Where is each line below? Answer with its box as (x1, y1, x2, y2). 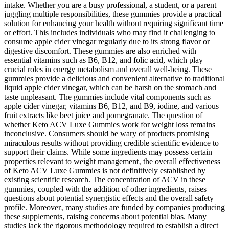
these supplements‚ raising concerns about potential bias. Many (4, 212, 207, 221)
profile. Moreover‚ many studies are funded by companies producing (4, 202, 225, 212)
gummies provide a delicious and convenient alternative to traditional (4, 74, 225, 83)
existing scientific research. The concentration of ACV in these (4, 175, 205, 184)
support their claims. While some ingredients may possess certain (4, 147, 212, 156)
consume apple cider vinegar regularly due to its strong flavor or (4, 37, 210, 46)
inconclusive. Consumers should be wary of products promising (4, 129, 209, 138)
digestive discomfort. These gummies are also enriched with (4, 46, 196, 55)
